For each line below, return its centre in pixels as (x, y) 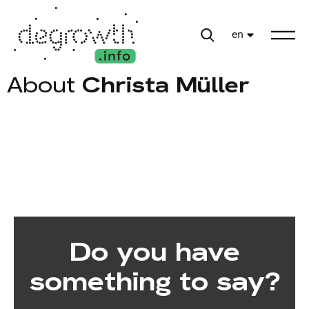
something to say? (154, 282)
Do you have (154, 252)
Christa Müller (162, 85)
